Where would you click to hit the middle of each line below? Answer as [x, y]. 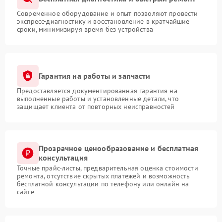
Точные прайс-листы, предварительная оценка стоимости [108, 168]
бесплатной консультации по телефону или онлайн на [103, 184]
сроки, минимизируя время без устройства [85, 29]
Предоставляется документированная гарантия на [97, 91]
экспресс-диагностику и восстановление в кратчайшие [103, 22]
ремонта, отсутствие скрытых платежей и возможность [104, 176]
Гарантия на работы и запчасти [95, 76]
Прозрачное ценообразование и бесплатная [119, 148]
